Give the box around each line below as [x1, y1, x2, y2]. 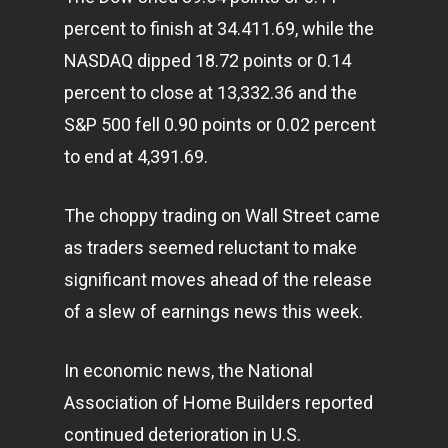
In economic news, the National [64, 360, 313, 381]
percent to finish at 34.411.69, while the [64, 18, 374, 39]
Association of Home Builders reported [64, 392, 373, 413]
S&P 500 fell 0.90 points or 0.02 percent [64, 114, 376, 135]
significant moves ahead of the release [64, 269, 372, 290]
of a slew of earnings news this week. [64, 301, 363, 322]
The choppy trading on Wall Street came [64, 205, 380, 226]
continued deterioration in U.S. [64, 424, 301, 445]
